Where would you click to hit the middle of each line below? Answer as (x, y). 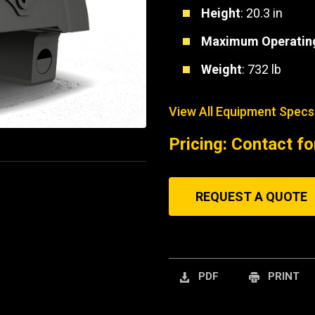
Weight (221, 69)
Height (221, 13)
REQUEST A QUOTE (251, 197)
